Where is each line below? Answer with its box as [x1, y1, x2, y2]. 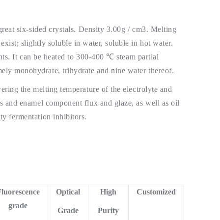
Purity [98, 206, 119, 215]
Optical [56, 187, 80, 196]
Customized [137, 187, 176, 196]
